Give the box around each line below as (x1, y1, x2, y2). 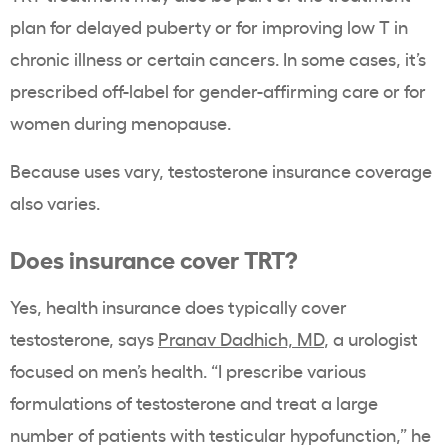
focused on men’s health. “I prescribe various (10, 358, 366, 383)
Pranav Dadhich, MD (158, 326, 324, 351)
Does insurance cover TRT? (10, 241, 298, 276)
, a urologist (324, 326, 418, 351)
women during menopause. (10, 110, 231, 135)
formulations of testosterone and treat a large (10, 390, 378, 415)
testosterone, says (10, 326, 158, 351)
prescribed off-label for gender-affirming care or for (10, 78, 426, 103)
